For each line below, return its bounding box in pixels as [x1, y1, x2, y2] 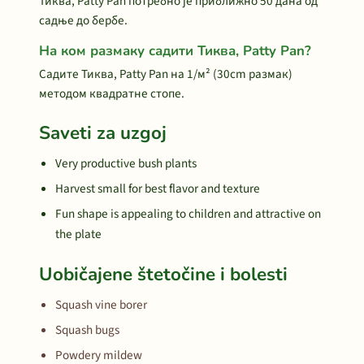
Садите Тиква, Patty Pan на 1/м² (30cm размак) [39, 65, 292, 83]
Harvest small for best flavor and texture [55, 180, 260, 197]
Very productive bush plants [55, 154, 197, 172]
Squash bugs [55, 321, 119, 339]
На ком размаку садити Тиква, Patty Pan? [39, 41, 311, 60]
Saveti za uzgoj [39, 120, 167, 145]
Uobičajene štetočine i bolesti [39, 262, 288, 287]
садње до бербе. [39, 11, 128, 29]
